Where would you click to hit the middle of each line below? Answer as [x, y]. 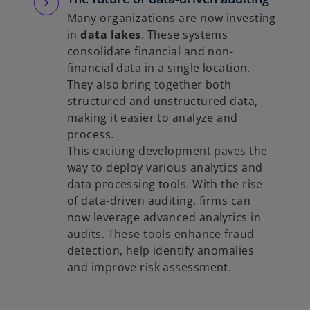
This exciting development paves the [167, 151]
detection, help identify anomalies [161, 251]
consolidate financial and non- [151, 52]
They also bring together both [149, 85]
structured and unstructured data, [163, 101]
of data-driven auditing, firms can [159, 201]
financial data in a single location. [159, 68]
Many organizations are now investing [172, 18]
